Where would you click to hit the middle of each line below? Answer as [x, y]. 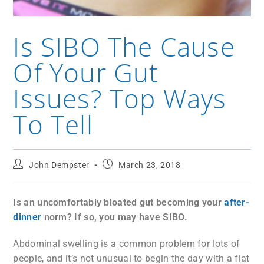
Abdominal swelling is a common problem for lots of [127, 243]
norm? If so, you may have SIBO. [114, 217]
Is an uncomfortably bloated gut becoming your [117, 202]
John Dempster [59, 165]
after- [235, 202]
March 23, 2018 [150, 165]
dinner [27, 217]
